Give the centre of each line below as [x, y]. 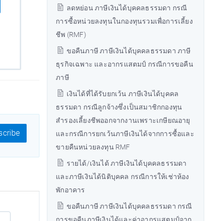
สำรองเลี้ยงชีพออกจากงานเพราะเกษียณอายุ [123, 120]
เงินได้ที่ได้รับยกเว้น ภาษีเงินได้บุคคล [122, 94]
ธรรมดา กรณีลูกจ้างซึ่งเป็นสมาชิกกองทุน [119, 107]
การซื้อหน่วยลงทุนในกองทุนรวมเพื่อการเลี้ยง [124, 21]
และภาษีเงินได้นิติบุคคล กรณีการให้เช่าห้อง [123, 177]
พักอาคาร [71, 190]
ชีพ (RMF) [71, 35]
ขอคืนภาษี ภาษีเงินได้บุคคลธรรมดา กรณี [129, 206]
